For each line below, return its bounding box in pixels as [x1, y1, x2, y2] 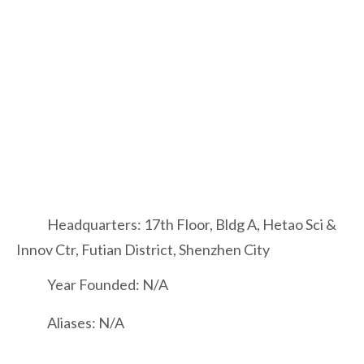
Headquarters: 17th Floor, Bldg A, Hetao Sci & [42, 214, 336, 233]
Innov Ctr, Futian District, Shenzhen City [16, 240, 270, 258]
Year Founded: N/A [42, 275, 168, 293]
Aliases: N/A [42, 313, 124, 331]
